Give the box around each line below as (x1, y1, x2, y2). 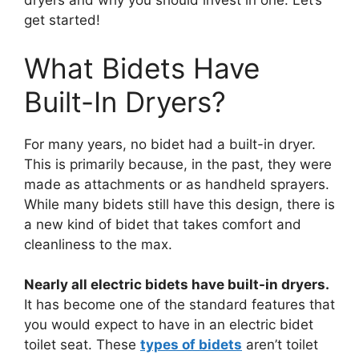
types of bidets (140, 337, 242, 353)
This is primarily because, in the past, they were (24, 155, 332, 172)
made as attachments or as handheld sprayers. (24, 175, 329, 192)
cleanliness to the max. (24, 236, 176, 252)
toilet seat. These (24, 337, 140, 353)
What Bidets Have (24, 50, 260, 85)
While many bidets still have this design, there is (24, 196, 335, 212)
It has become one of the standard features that (24, 296, 335, 313)
